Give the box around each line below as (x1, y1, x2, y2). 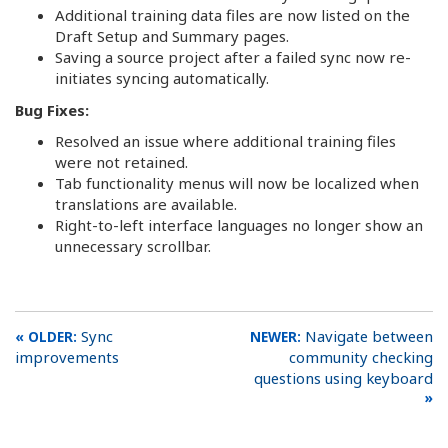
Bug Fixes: (15, 99, 89, 120)
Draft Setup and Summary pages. (55, 26, 289, 46)
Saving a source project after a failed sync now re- (55, 47, 411, 67)
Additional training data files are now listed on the (55, 5, 410, 25)
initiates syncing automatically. (55, 68, 269, 88)
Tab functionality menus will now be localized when (55, 173, 419, 193)
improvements (15, 346, 119, 367)
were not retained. (55, 152, 188, 172)
